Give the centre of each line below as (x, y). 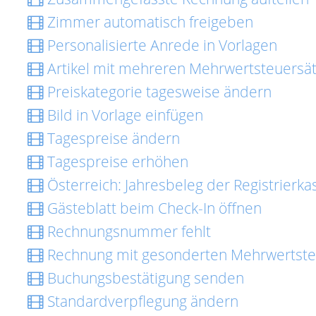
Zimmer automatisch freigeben (148, 22)
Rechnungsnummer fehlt (127, 231)
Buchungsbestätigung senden (144, 278)
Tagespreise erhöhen (116, 162)
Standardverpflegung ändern (141, 301)
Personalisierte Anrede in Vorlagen (160, 45)
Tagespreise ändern (112, 138)
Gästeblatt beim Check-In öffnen (153, 208)
